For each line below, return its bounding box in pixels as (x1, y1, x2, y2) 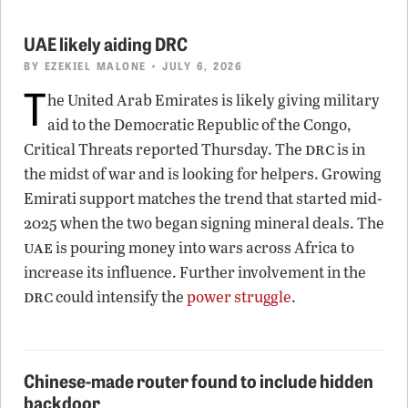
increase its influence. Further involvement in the (24, 260, 366, 282)
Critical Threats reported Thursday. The (24, 138, 305, 159)
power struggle (187, 285, 291, 307)
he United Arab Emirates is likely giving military (47, 88, 380, 110)
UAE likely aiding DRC (24, 29, 188, 56)
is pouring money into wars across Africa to (53, 236, 354, 258)
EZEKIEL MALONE (44, 56, 147, 73)
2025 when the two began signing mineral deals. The (24, 211, 384, 233)
